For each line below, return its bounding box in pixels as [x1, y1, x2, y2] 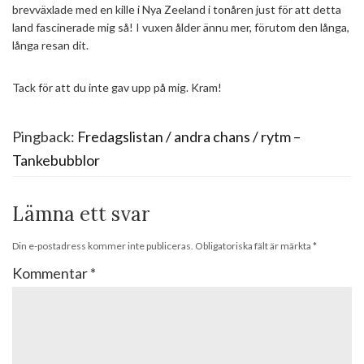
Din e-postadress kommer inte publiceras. [12, 240, 193, 253]
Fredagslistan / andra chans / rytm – [77, 128, 301, 146]
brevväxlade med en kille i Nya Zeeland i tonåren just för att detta [12, 2, 341, 17]
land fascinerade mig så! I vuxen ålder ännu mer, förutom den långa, [12, 20, 349, 35]
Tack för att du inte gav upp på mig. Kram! [12, 80, 222, 95]
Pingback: [12, 128, 77, 146]
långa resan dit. [12, 38, 89, 53]
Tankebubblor [12, 151, 100, 170]
